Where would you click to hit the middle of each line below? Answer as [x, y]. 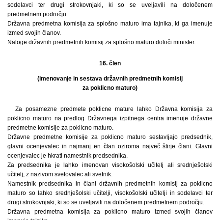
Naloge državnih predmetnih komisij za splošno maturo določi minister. [101, 42]
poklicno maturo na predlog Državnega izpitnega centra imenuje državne [110, 119]
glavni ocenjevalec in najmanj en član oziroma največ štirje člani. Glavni [110, 147]
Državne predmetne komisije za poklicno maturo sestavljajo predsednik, [110, 137]
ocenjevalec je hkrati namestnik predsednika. [68, 156]
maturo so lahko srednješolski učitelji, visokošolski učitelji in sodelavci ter [110, 193]
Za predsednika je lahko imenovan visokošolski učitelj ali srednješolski [110, 165]
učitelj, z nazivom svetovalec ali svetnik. [60, 175]
